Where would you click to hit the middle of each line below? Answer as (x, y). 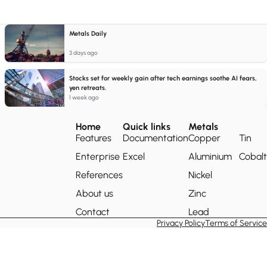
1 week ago (84, 97)
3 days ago (83, 53)
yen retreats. (88, 88)
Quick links (147, 127)
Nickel (200, 175)
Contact (93, 212)
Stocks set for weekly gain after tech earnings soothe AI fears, (163, 78)
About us (94, 193)
